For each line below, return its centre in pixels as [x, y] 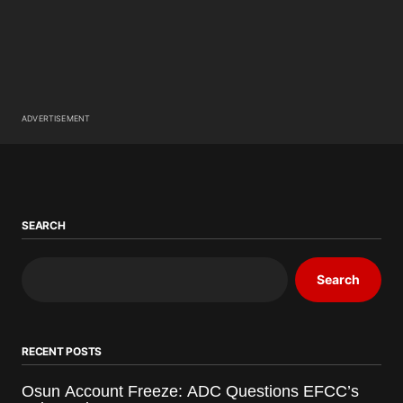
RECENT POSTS [62, 351]
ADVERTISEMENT [56, 118]
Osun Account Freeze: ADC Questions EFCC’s [190, 391]
